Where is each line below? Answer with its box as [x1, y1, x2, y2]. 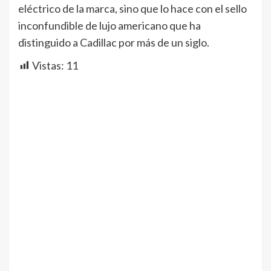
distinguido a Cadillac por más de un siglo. [18, 35, 209, 49]
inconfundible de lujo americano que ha [18, 18, 201, 32]
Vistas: [32, 58, 64, 72]
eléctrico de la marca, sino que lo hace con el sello [18, 1, 247, 15]
